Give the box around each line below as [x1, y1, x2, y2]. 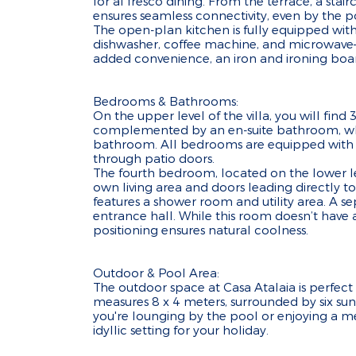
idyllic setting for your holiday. [93, 323, 269, 337]
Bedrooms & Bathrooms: [93, 94, 238, 108]
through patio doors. [93, 151, 215, 165]
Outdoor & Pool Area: [93, 265, 219, 280]
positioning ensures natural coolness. [93, 222, 308, 237]
